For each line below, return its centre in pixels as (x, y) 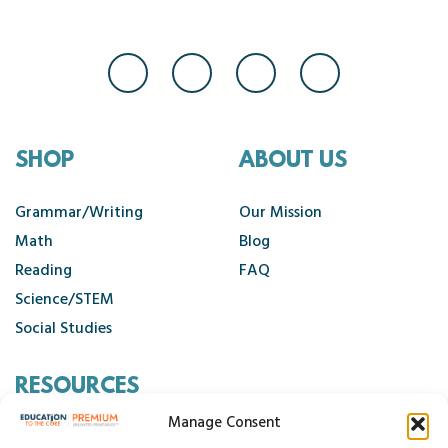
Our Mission (280, 213)
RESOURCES (77, 388)
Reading (43, 271)
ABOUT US (293, 162)
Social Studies (63, 329)
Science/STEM (64, 300)
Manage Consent (224, 423)
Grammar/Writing (79, 213)
